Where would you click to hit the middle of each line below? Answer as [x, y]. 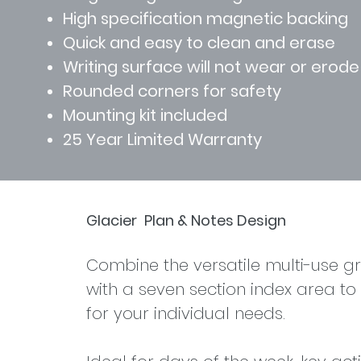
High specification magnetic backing [205, 19]
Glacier [113, 220]
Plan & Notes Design [215, 220]
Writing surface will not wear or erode [211, 67]
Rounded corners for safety [172, 91]
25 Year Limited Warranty [162, 139]
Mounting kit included [145, 115]
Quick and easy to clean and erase [199, 43]
